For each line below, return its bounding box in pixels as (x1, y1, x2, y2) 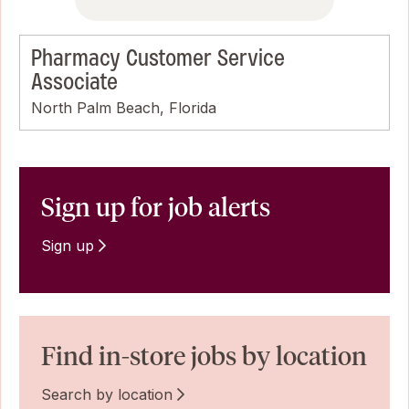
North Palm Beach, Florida (31, 98, 216, 117)
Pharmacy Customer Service (31, 42, 285, 73)
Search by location (41, 384, 173, 404)
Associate (31, 66, 118, 97)
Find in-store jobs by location (41, 340, 367, 372)
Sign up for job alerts (41, 191, 270, 223)
